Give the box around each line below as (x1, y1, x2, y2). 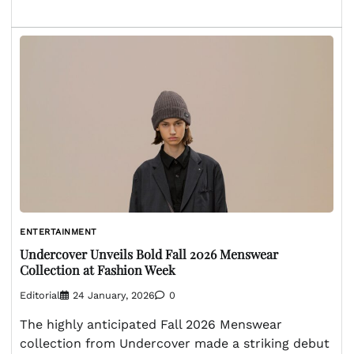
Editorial (20, 289, 60, 302)
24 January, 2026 (73, 289, 155, 302)
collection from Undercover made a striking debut (20, 336, 330, 352)
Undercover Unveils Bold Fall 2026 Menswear (20, 246, 278, 263)
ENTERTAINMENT (20, 226, 97, 237)
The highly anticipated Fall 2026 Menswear (20, 317, 282, 333)
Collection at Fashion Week (20, 262, 175, 279)
